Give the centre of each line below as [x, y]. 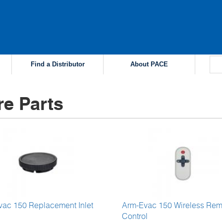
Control [135, 216]
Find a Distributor [57, 64]
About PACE [149, 64]
